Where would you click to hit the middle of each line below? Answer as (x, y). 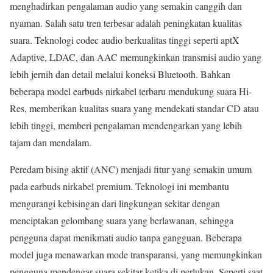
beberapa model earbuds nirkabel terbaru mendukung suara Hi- (131, 91)
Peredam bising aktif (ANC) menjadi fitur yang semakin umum (131, 169)
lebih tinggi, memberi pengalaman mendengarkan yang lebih (126, 125)
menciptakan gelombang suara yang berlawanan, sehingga (122, 220)
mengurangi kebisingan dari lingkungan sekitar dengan (115, 203)
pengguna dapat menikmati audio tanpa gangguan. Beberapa (126, 237)
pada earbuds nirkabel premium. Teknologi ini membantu (119, 186)
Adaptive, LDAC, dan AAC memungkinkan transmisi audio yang (136, 57)
